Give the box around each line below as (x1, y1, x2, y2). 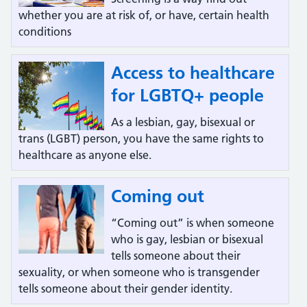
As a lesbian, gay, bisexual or (111, 115, 255, 129)
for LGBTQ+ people (111, 85, 264, 106)
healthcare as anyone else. (19, 148, 151, 162)
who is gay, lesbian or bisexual (111, 232, 263, 246)
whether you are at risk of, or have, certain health (19, 8, 269, 22)
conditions (19, 25, 71, 38)
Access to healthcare (111, 62, 275, 83)
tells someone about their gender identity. (19, 282, 232, 295)
